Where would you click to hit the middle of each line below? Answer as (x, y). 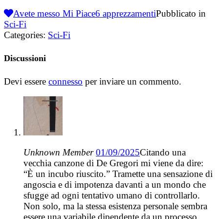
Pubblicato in (181, 13)
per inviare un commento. (132, 81)
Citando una (163, 152)
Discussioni (25, 58)
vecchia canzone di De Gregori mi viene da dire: (113, 163)
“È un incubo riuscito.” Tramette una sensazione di (118, 174)
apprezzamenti (128, 13)
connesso (66, 81)
